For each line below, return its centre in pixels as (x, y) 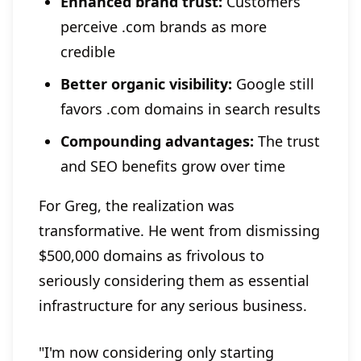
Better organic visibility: (146, 84)
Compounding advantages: (157, 141)
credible (88, 52)
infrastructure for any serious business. (173, 306)
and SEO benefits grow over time (173, 166)
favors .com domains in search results (191, 109)
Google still (273, 84)
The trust (287, 141)
